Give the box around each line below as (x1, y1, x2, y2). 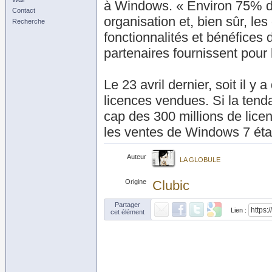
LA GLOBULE (180, 156, 220, 163)
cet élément (110, 208, 144, 216)
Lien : (231, 206, 248, 214)
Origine (125, 178, 146, 185)
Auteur (127, 153, 146, 160)
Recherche (12, 18, 45, 25)
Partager (115, 201, 140, 208)
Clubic (152, 178, 189, 193)
